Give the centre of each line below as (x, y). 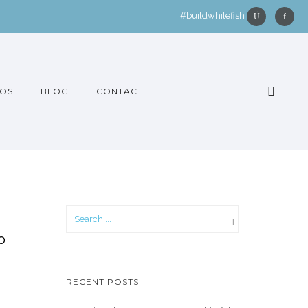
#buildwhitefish (213, 16)
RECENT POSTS (102, 282)
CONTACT (119, 91)
